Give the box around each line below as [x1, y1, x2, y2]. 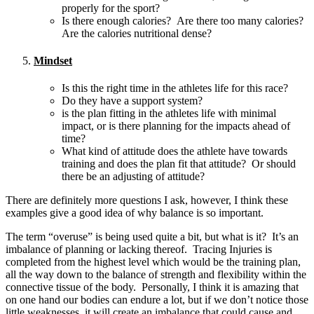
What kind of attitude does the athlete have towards [62, 145, 287, 158]
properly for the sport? [62, 1, 160, 14]
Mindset [34, 55, 72, 67]
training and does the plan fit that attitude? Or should [62, 158, 296, 170]
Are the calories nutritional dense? [62, 27, 212, 39]
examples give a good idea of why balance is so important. [6, 207, 264, 219]
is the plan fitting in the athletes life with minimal [62, 107, 276, 120]
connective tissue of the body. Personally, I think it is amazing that [6, 281, 299, 294]
